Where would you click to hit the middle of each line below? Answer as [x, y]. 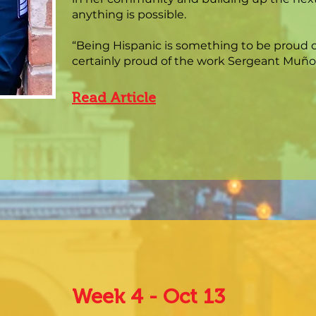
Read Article [114, 97]
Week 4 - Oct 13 [148, 297]
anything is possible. [129, 14]
